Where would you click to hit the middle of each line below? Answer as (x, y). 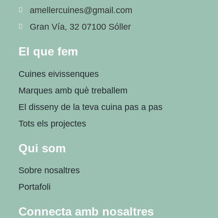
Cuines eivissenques (59, 74)
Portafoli (35, 187)
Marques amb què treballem (73, 90)
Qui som (42, 148)
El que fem (48, 52)
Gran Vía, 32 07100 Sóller (80, 27)
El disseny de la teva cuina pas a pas (91, 107)
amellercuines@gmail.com (81, 10)
